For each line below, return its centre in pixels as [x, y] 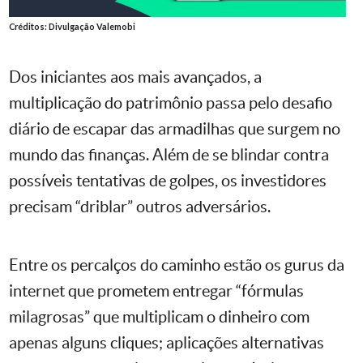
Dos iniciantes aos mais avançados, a [135, 77]
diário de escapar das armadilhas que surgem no [175, 129]
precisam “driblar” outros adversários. [140, 207]
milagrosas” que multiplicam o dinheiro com [159, 317]
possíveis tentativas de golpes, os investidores [168, 181]
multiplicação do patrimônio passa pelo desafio [171, 103]
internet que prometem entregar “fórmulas [156, 291]
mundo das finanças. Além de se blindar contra [169, 155]
